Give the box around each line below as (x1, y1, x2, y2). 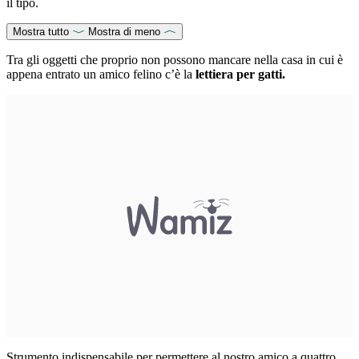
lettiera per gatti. (196, 67, 285, 81)
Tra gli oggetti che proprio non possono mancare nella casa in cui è (6, 52, 343, 67)
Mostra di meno (88, 25, 160, 38)
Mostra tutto (13, 25, 69, 38)
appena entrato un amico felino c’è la (6, 67, 196, 81)
